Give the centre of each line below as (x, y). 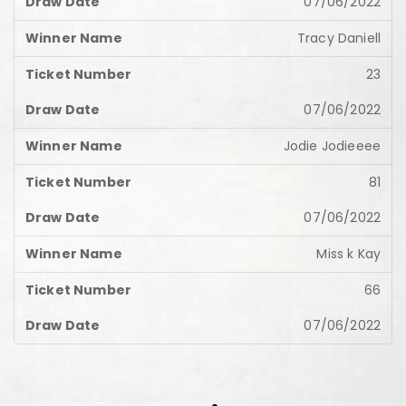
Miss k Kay (348, 254)
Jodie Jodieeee (332, 146)
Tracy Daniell (338, 38)
